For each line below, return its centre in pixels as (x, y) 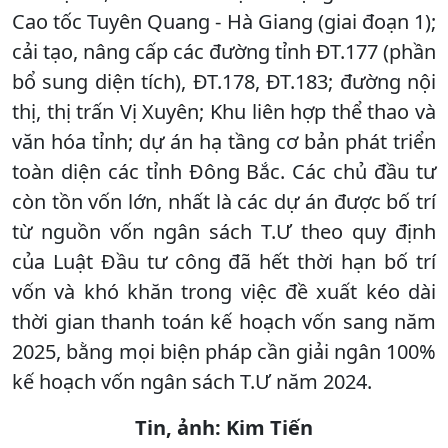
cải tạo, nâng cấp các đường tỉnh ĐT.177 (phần (224, 51)
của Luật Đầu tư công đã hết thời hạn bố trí (224, 261)
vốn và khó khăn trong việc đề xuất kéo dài (224, 291)
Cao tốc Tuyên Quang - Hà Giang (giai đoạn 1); (224, 21)
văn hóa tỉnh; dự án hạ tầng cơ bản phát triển (224, 141)
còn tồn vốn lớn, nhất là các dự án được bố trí (224, 201)
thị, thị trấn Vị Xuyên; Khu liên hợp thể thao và (224, 111)
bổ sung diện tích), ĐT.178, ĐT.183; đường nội (224, 81)
